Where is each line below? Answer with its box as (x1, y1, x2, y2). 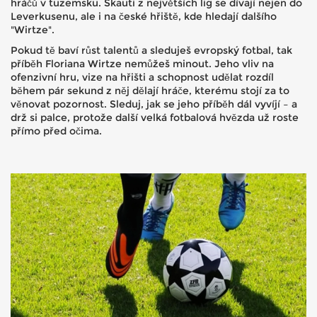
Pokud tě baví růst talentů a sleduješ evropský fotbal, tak (11, 44, 292, 57)
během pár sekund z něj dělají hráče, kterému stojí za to (11, 84, 289, 97)
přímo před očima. (11, 125, 102, 137)
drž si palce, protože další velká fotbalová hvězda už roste (11, 111, 299, 124)
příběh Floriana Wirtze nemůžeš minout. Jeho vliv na (11, 57, 274, 70)
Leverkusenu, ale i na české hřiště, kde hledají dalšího (11, 10, 277, 23)
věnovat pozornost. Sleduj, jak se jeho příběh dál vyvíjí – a (11, 98, 297, 110)
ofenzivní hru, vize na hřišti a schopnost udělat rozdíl (11, 71, 274, 83)
